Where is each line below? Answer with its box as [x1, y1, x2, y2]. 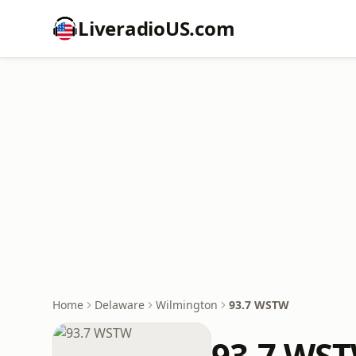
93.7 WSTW [229, 297, 289, 312]
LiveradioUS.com [78, 15, 235, 41]
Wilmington [156, 297, 218, 312]
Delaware [95, 297, 145, 312]
